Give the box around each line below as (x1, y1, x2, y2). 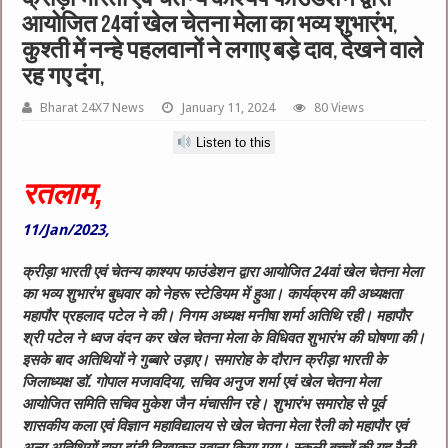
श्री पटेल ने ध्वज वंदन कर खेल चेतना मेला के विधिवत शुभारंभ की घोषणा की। (22, 329, 426, 348)
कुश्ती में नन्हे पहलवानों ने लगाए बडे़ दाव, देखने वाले (22, 39, 424, 64)
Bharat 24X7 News (40, 99, 145, 115)
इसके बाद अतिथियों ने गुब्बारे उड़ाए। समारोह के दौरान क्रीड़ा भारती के (22, 351, 387, 370)
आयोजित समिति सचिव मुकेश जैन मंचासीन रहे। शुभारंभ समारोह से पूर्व (22, 395, 385, 414)
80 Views (314, 99, 365, 115)
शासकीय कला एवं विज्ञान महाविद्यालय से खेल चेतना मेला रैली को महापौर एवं (22, 417, 408, 436)
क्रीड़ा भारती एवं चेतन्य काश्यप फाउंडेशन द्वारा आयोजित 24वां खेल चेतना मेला (22, 263, 423, 282)
